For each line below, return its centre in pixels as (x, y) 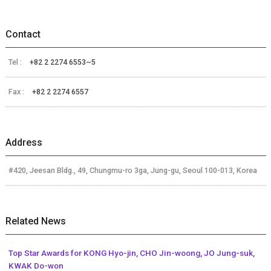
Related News (35, 221)
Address (24, 143)
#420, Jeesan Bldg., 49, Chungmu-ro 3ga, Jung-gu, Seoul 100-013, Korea (132, 171)
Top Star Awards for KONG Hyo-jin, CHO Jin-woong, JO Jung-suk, (131, 253)
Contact (23, 34)
